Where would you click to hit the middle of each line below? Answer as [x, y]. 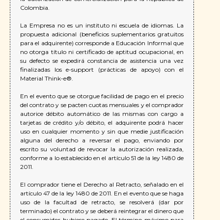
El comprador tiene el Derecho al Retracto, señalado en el [102, 185]
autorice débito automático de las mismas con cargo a [102, 114]
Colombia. [35, 8]
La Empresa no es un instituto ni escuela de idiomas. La [102, 26]
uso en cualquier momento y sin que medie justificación [102, 132]
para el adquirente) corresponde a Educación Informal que [102, 43]
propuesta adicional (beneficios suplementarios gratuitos [102, 34]
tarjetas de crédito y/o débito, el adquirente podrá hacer [102, 123]
